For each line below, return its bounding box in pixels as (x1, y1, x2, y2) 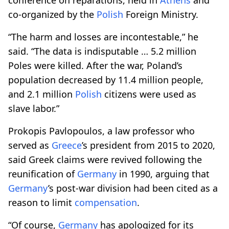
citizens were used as (102, 87, 196, 100)
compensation (75, 196, 137, 209)
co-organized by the (8, 8, 97, 20)
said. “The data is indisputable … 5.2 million (8, 44, 196, 57)
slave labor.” (8, 102, 59, 114)
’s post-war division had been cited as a (48, 181, 218, 194)
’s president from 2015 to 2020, (82, 139, 215, 151)
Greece (52, 139, 82, 151)
